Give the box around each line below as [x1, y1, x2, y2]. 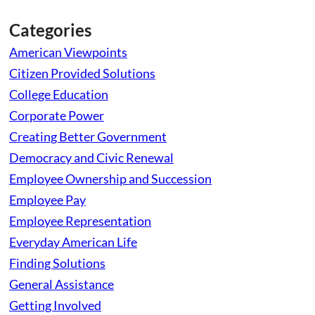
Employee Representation [9, 212, 151, 229]
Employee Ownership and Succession [9, 170, 212, 186]
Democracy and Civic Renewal [9, 149, 174, 165]
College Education [9, 86, 108, 102]
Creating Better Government [9, 128, 167, 144]
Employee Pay [9, 191, 86, 207]
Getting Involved [9, 297, 101, 313]
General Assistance [9, 276, 114, 292]
